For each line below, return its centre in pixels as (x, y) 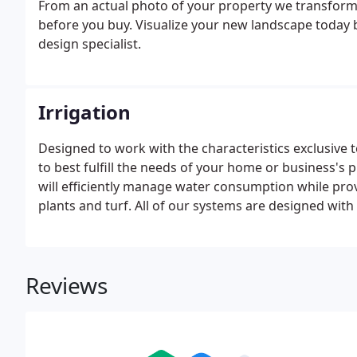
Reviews (67, 285)
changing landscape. (100, 225)
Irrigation (84, 112)
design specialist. (90, 44)
